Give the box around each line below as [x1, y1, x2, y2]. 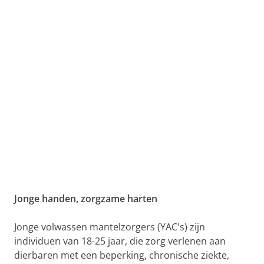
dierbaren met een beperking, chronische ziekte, [14, 249, 229, 262]
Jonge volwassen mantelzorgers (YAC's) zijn [14, 220, 205, 233]
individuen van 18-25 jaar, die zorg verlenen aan [14, 235, 226, 247]
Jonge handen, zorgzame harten [14, 192, 157, 205]
